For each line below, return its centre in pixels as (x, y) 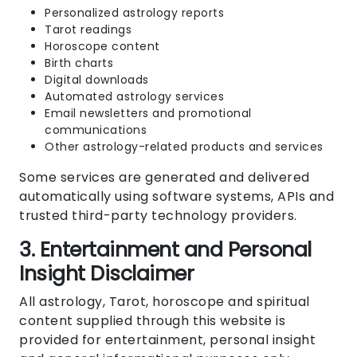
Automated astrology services (134, 97)
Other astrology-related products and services (184, 147)
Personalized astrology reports (134, 13)
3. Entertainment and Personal (165, 250)
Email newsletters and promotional (148, 114)
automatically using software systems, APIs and (177, 197)
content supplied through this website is (152, 321)
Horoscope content (102, 47)
